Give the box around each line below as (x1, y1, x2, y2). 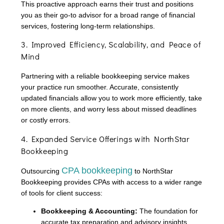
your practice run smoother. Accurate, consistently (21, 83, 178, 91)
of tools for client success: (21, 188, 102, 197)
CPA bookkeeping (61, 165, 132, 175)
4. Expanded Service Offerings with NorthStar (21, 133, 189, 144)
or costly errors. (21, 116, 70, 124)
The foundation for (139, 206, 198, 215)
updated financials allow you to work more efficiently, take (21, 94, 202, 102)
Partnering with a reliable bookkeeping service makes (21, 72, 189, 80)
